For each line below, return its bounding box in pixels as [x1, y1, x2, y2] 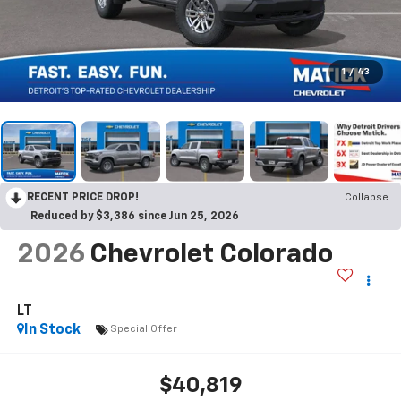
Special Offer [109, 324, 177, 336]
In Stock [23, 322, 81, 337]
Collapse [345, 192, 388, 203]
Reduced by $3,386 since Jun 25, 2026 [30, 210, 239, 222]
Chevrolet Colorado [89, 241, 333, 269]
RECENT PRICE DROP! [27, 192, 139, 203]
